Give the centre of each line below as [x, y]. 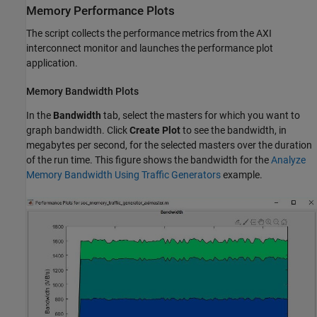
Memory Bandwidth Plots [82, 91]
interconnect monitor [72, 48]
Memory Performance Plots [100, 11]
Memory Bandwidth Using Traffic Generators [123, 175]
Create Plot [155, 131]
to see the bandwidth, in [234, 131]
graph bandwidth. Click [78, 131]
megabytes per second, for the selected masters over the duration [169, 145]
